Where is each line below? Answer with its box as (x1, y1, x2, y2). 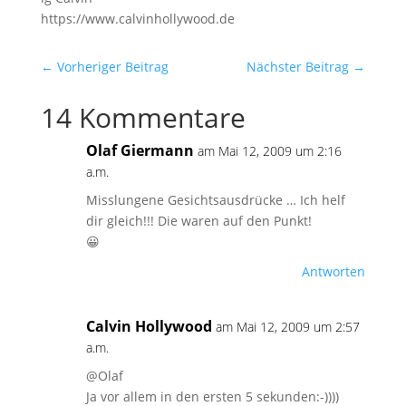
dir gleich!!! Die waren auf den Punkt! (85, 212, 312, 230)
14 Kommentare (40, 99, 246, 137)
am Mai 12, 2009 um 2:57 (215, 318, 360, 336)
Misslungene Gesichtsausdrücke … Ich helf (85, 191, 345, 209)
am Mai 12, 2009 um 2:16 (197, 142, 342, 160)
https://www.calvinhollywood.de (40, 10, 235, 28)
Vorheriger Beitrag (56, 58, 169, 76)
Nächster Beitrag (246, 58, 350, 76)
